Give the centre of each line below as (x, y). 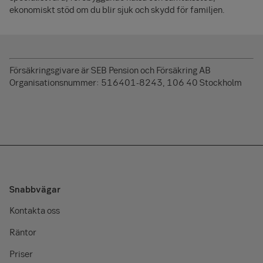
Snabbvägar (35, 189)
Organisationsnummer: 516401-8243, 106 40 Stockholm (126, 82)
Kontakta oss (35, 210)
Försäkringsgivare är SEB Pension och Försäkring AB (110, 70)
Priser (21, 253)
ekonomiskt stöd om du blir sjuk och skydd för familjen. (119, 9)
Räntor (23, 232)
